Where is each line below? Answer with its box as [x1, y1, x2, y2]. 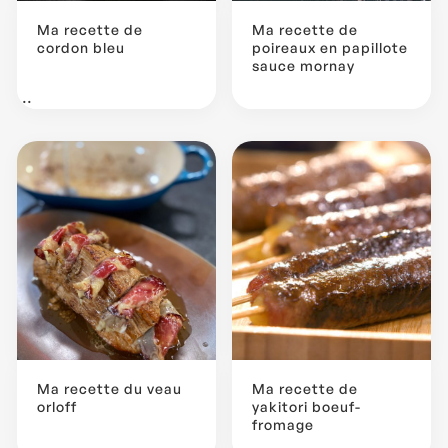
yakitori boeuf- [252, 397, 361, 415]
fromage [252, 415, 314, 433]
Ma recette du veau [37, 379, 182, 397]
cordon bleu [37, 38, 125, 56]
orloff [37, 397, 77, 415]
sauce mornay [252, 56, 355, 74]
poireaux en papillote [252, 38, 408, 56]
